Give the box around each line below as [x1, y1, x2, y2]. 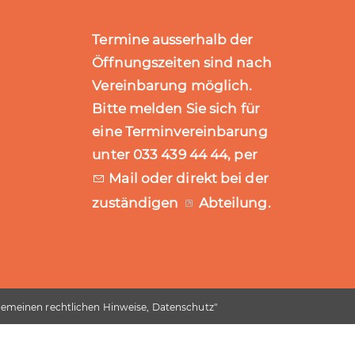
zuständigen [92, 195, 182, 211]
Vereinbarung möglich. [92, 78, 253, 94]
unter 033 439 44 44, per [92, 147, 258, 162]
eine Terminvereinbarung [92, 124, 268, 139]
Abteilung [198, 195, 268, 211]
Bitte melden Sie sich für [92, 101, 260, 116]
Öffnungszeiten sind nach [92, 55, 272, 71]
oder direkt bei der [140, 170, 269, 186]
